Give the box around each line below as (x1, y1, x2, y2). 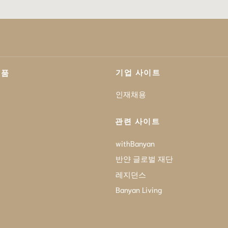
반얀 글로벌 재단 (116, 153, 174, 164)
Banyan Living (116, 184, 163, 195)
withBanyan (116, 137, 155, 148)
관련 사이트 (115, 116, 160, 127)
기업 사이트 (116, 67, 161, 77)
